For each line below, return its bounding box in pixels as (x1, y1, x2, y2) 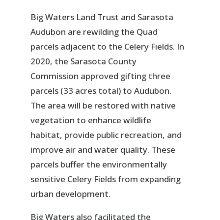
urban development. (30, 188, 113, 200)
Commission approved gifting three (30, 70, 171, 82)
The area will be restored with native (30, 100, 176, 111)
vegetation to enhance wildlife (30, 114, 152, 126)
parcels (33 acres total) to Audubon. (30, 85, 172, 97)
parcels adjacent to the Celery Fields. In (30, 41, 185, 53)
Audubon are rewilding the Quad (30, 26, 158, 38)
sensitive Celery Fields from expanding (30, 173, 181, 185)
